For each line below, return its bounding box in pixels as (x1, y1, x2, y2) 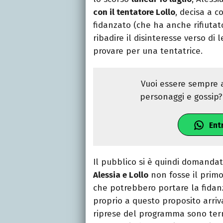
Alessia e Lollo (93, 170, 148, 181)
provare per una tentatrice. (93, 46, 203, 57)
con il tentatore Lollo (93, 7, 175, 18)
